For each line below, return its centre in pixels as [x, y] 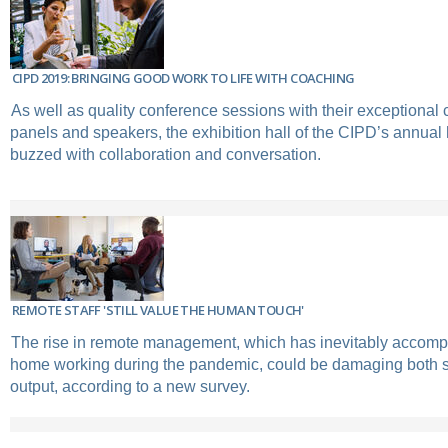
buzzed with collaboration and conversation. [165, 154]
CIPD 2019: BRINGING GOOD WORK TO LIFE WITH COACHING [183, 77]
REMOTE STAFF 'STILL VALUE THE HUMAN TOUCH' [158, 309]
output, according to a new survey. [130, 386]
